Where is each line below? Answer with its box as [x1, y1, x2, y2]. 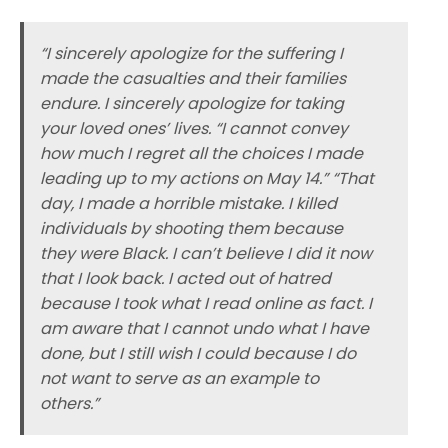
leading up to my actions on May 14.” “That [40, 167, 374, 191]
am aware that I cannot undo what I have [40, 317, 369, 341]
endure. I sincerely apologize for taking [40, 92, 344, 116]
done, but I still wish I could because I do [40, 342, 356, 366]
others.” [40, 392, 99, 416]
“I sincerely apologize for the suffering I [40, 42, 343, 66]
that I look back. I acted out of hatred [40, 267, 331, 291]
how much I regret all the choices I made [40, 142, 363, 166]
